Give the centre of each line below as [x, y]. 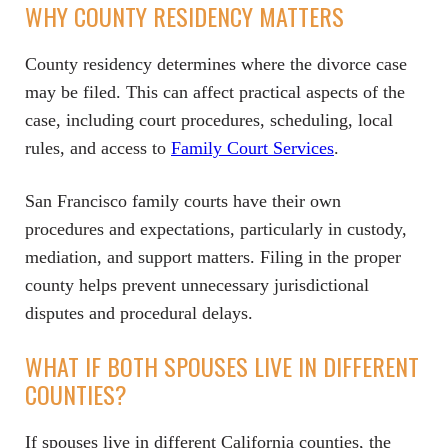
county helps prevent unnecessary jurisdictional [197, 285]
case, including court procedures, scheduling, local [209, 120]
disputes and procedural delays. [139, 313]
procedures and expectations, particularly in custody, [216, 229]
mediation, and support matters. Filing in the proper [213, 257]
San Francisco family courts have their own [183, 201]
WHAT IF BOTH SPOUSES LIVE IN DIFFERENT [222, 366]
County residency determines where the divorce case [216, 64]
